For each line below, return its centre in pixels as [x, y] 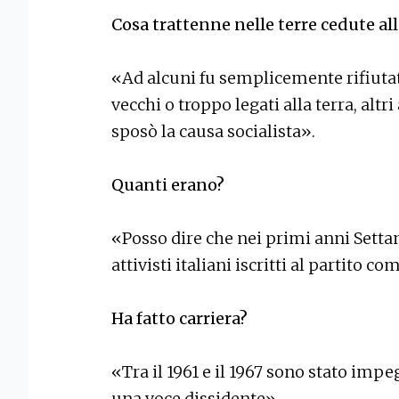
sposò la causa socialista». [213, 131]
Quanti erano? [168, 184]
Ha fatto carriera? [179, 318]
